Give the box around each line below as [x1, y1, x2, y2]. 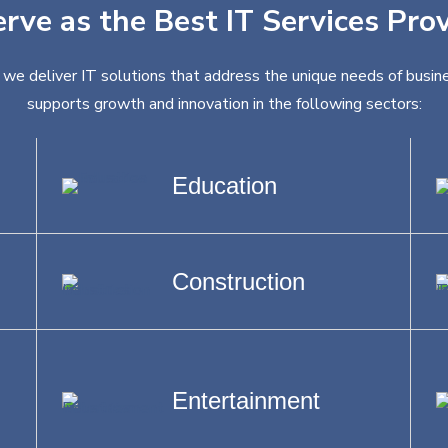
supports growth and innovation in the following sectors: [26, 93, 422, 115]
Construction [172, 268, 306, 295]
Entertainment [172, 386, 321, 414]
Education [172, 172, 278, 199]
